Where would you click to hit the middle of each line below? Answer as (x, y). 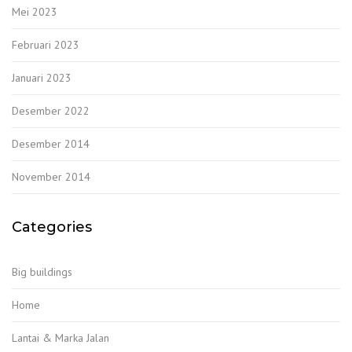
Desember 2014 (51, 144)
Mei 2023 (35, 12)
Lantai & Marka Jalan (60, 338)
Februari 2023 (46, 45)
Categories (52, 227)
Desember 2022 (51, 111)
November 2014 (51, 177)
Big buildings (42, 272)
